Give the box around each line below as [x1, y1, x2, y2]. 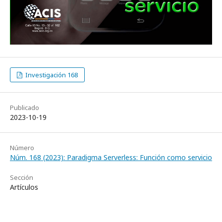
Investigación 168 [24, 70, 78, 79]
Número [10, 143, 34, 152]
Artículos [10, 182, 38, 192]
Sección [10, 172, 33, 182]
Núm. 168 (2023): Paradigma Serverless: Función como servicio [10, 152, 212, 162]
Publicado [10, 103, 39, 112]
